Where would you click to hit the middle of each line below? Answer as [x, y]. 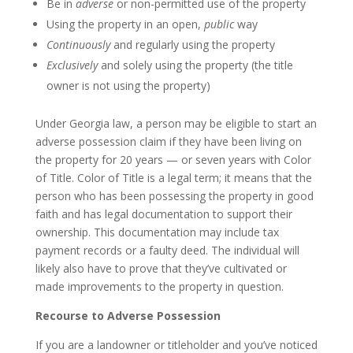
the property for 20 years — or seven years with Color [173, 159]
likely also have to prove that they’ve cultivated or [161, 268]
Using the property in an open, [125, 24]
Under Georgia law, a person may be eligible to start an [176, 123]
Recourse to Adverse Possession [128, 315]
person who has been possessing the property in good [174, 195]
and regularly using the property [194, 44]
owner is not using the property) [128, 85]
